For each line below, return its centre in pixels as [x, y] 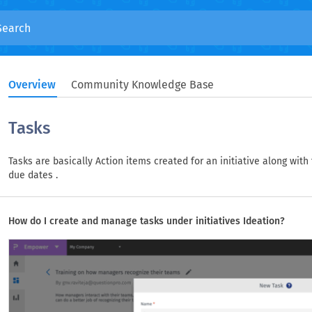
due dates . [33, 175]
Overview [32, 85]
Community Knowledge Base [142, 85]
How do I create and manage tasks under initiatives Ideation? [147, 221]
